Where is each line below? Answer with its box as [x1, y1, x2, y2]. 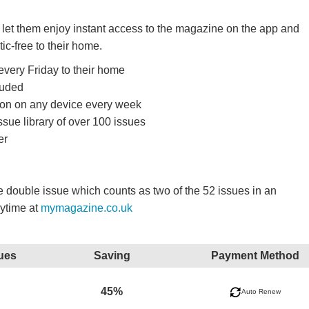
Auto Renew [241, 288, 281, 296]
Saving [93, 249, 130, 261]
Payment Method [211, 249, 299, 261]
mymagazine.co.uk [41, 201, 132, 214]
